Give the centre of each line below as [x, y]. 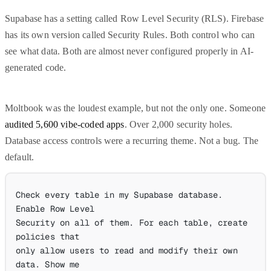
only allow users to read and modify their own [126, 250]
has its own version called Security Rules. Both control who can [130, 35]
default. [20, 157]
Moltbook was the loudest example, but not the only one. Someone [135, 108]
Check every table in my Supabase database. [119, 194]
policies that [47, 236]
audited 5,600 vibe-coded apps [65, 125]
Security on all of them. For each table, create [132, 222]
